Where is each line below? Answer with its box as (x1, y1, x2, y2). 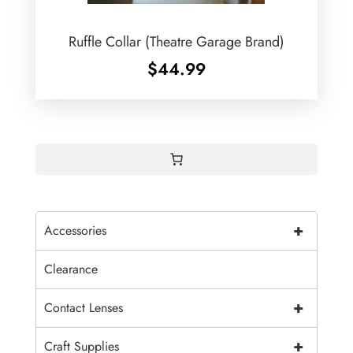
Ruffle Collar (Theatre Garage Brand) (68, 32, 284, 53)
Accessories (43, 221, 106, 240)
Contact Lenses (43, 299, 123, 318)
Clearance (43, 260, 98, 279)
